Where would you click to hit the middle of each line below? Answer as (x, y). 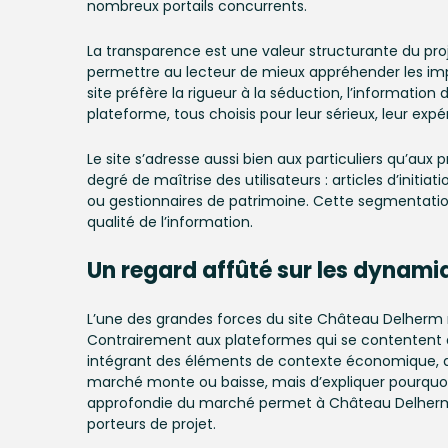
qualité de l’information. (170, 222)
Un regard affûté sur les (220, 270)
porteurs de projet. (151, 424)
